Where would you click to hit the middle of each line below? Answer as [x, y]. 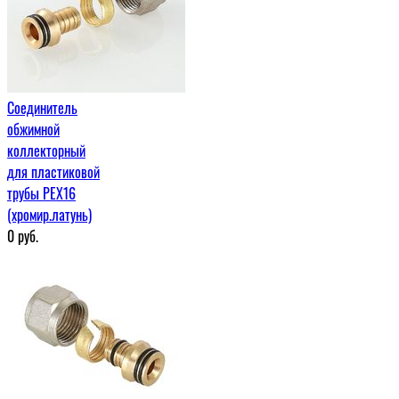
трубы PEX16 [41, 193]
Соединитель [42, 107]
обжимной [33, 129]
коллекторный [46, 150]
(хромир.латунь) [49, 214]
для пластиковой [53, 171]
